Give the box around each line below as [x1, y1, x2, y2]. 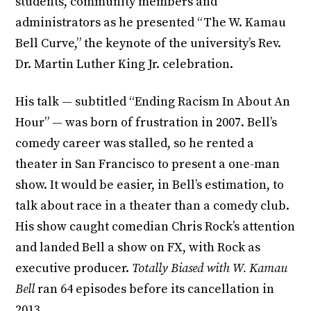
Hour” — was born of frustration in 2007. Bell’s [15, 115, 278, 131]
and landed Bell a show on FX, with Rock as [15, 239, 261, 256]
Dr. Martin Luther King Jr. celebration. [15, 56, 234, 73]
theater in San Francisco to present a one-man [15, 156, 280, 173]
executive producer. [15, 260, 133, 277]
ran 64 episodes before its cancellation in [37, 281, 275, 298]
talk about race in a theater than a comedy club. [15, 198, 290, 215]
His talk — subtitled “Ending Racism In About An [15, 94, 291, 110]
